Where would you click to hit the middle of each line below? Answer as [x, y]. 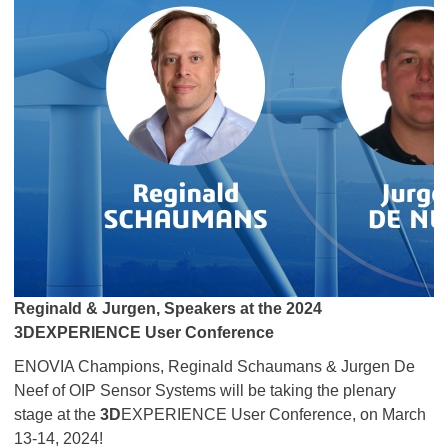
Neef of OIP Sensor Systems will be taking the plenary [205, 390]
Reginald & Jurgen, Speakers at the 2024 [168, 308]
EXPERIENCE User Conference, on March [273, 414]
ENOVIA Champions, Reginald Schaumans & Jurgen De [214, 366]
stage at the [57, 414]
